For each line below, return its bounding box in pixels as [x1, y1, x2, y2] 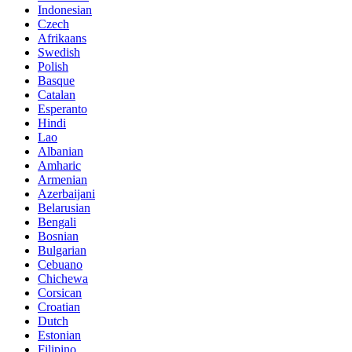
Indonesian [38, 2, 92, 16]
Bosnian [38, 229, 79, 243]
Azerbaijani [38, 186, 95, 200]
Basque [38, 73, 75, 87]
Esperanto [38, 101, 87, 115]
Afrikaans [38, 31, 86, 45]
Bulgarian [38, 243, 86, 257]
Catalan [38, 87, 75, 101]
